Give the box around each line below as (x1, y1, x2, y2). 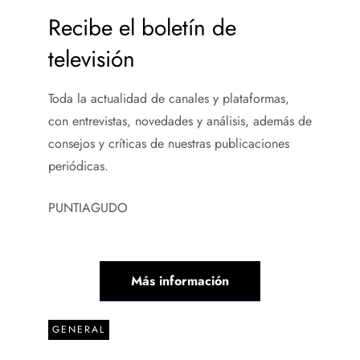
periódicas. (48, 156, 108, 175)
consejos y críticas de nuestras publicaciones (48, 133, 289, 153)
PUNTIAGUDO (48, 198, 128, 217)
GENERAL (52, 321, 105, 337)
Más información (131, 271, 229, 290)
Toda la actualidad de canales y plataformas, (48, 88, 289, 108)
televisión (48, 42, 135, 76)
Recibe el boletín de (48, 10, 236, 44)
